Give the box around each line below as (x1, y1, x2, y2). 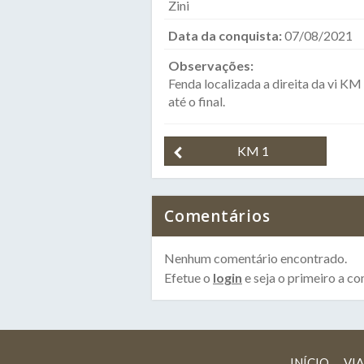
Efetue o (164, 270, 213, 285)
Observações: (168, 58, 256, 73)
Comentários (164, 206, 271, 227)
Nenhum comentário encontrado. (164, 250, 347, 266)
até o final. (168, 93, 225, 109)
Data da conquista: (168, 28, 284, 43)
